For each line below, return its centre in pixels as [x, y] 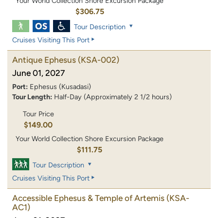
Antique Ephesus [44, 60]
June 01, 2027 [38, 73]
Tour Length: [32, 97]
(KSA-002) [99, 60]
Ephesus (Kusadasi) [60, 86]
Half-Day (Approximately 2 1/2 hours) [113, 97]
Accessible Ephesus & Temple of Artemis [88, 198]
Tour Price [38, 114]
